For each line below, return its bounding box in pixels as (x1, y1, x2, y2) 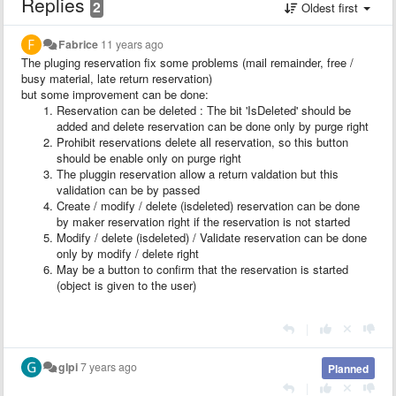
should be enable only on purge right (57, 148, 241, 166)
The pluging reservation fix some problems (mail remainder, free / (21, 53, 354, 71)
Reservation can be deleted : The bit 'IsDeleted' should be (57, 101, 351, 118)
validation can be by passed (57, 180, 200, 198)
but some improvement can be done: (21, 85, 209, 103)
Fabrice (58, 35, 99, 52)
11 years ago (101, 35, 164, 52)
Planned (327, 360, 369, 377)
